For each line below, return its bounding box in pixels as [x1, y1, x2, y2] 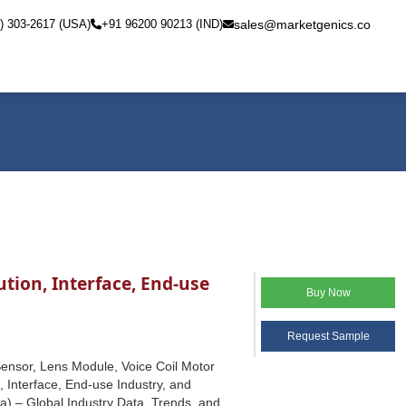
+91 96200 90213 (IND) [101, 17, 223, 31]
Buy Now [305, 286, 351, 299]
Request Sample [286, 330, 370, 343]
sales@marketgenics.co [234, 17, 371, 32]
